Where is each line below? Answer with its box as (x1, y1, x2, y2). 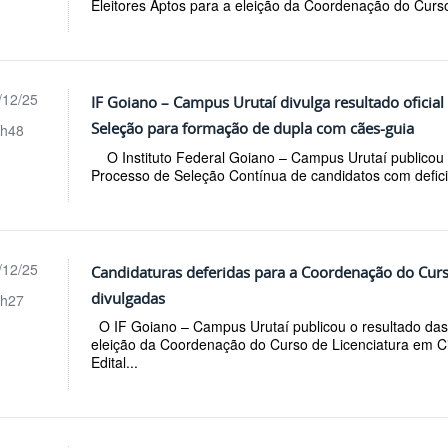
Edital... (91, 352, 139, 373)
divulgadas (91, 287, 166, 308)
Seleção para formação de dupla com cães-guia (91, 117, 415, 138)
